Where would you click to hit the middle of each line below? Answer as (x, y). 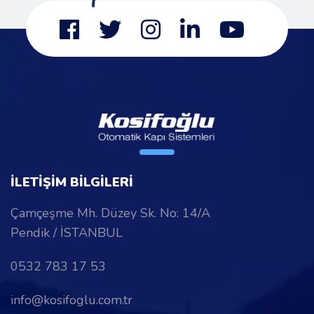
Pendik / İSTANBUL (67, 232)
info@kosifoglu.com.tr (71, 300)
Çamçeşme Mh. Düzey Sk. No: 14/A (110, 213)
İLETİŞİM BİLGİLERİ (72, 182)
